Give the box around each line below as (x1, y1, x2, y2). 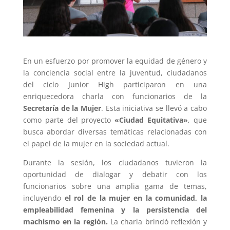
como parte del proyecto (23, 114, 111, 125)
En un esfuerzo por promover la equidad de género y (23, 55, 207, 66)
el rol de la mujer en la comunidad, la (64, 193, 207, 203)
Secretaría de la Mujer (23, 103, 101, 113)
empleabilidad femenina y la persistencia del (23, 204, 207, 215)
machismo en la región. (23, 216, 108, 226)
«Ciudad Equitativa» (111, 114, 188, 125)
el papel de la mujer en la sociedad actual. (23, 138, 169, 148)
